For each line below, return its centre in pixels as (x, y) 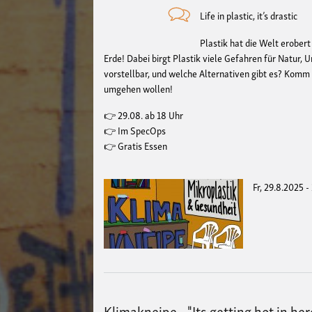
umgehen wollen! (140, 88)
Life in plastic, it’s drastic (249, 15)
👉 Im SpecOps (136, 130)
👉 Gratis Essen (136, 146)
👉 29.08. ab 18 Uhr (145, 115)
